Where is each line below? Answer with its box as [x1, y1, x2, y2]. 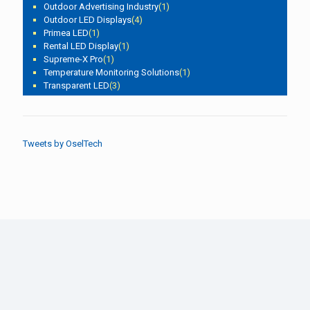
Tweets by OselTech [23, 138, 102, 149]
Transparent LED [44, 80, 109, 91]
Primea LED [44, 27, 89, 38]
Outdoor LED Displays [44, 14, 131, 25]
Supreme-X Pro [44, 53, 103, 64]
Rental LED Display [44, 40, 118, 51]
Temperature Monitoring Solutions [44, 66, 179, 77]
